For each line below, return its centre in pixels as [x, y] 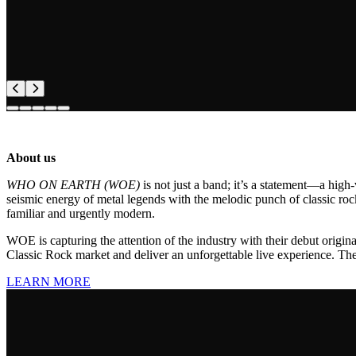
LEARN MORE [48, 281]
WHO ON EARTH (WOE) [73, 184]
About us [31, 157]
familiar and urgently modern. [81, 213]
